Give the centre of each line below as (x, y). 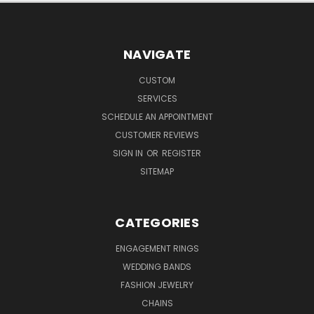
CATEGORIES (157, 222)
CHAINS (157, 303)
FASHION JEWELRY (157, 285)
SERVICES (157, 98)
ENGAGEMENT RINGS (157, 248)
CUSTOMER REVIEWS (157, 135)
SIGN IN (129, 153)
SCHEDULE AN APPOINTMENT (157, 116)
